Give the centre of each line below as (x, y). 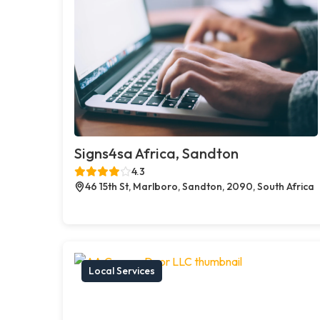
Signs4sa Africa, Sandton (156, 153)
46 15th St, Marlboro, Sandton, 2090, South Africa (200, 186)
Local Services (122, 270)
